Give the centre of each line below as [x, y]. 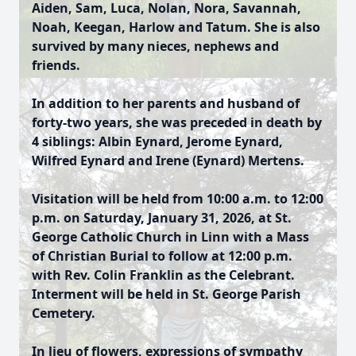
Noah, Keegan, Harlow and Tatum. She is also [176, 27]
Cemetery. [64, 313]
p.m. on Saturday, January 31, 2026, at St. [162, 218]
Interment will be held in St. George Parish [166, 294]
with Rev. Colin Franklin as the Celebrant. [163, 275]
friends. [56, 65]
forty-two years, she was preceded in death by [177, 122]
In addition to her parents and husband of [166, 103]
